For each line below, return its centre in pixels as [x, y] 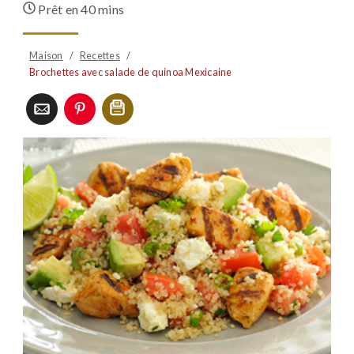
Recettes [100, 55]
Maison [46, 55]
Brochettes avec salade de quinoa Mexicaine [131, 72]
